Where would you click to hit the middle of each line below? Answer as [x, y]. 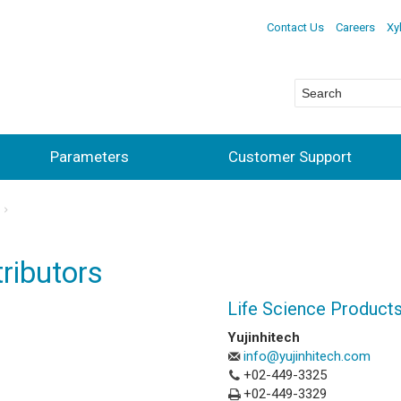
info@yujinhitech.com [307, 356]
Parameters [90, 156]
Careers [355, 27]
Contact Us [295, 27]
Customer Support [290, 156]
